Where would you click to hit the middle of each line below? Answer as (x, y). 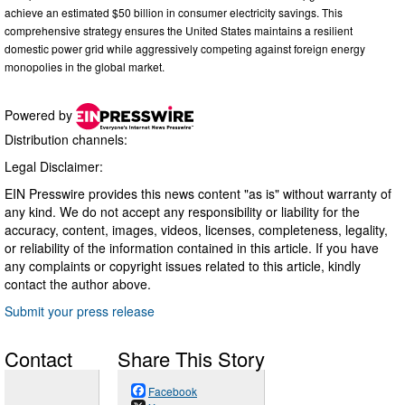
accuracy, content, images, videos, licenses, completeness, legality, (196, 229)
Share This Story (191, 358)
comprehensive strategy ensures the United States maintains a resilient (179, 30)
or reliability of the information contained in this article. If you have (192, 247)
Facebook (173, 391)
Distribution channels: (66, 139)
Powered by (40, 114)
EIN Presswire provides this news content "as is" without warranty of (198, 193)
